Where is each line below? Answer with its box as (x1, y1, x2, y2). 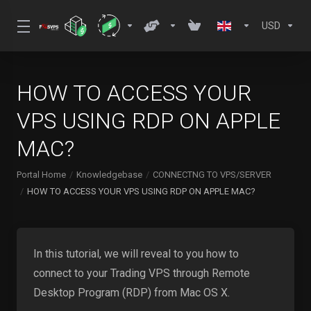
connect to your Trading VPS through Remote (33, 267, 250, 280)
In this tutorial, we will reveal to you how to (33, 247, 239, 260)
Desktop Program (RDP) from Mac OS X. (33, 286, 230, 299)
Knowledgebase (76, 169, 142, 180)
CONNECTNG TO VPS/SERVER (153, 169, 271, 180)
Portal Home (17, 169, 66, 180)
